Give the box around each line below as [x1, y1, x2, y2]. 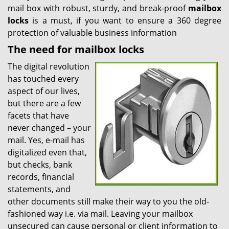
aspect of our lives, [8, 85, 80, 97]
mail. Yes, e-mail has [8, 134, 85, 146]
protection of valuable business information [8, 27, 177, 39]
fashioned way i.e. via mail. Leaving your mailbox [8, 208, 193, 220]
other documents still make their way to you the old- [8, 196, 209, 208]
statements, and [8, 184, 71, 195]
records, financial [8, 171, 74, 183]
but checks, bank [8, 159, 72, 171]
